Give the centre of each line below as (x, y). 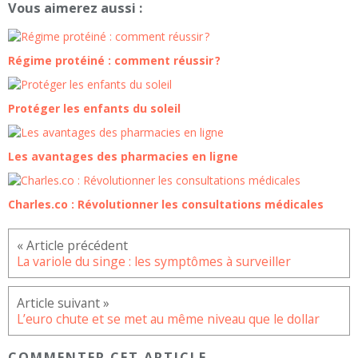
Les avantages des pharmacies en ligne (123, 157)
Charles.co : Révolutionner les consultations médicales (166, 205)
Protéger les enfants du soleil (94, 109)
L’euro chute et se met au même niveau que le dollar (168, 319)
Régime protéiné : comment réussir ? (114, 61)
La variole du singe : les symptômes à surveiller (154, 262)
